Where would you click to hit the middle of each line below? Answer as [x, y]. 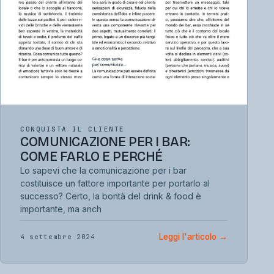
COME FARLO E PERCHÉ [91, 156]
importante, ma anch [61, 209]
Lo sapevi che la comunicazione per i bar [103, 170]
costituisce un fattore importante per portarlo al [115, 183]
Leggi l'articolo [189, 236]
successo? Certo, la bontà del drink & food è [111, 196]
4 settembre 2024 [58, 236]
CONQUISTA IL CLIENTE [72, 129]
